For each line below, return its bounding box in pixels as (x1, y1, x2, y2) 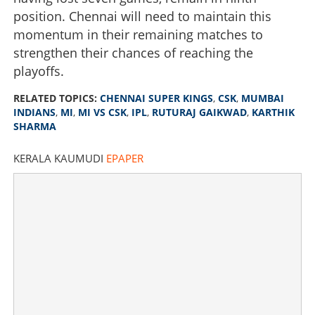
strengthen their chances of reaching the (13, 44, 253, 61)
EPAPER (106, 150, 143, 165)
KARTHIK (252, 105, 295, 119)
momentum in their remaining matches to (13, 25, 263, 43)
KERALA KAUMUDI (13, 150, 106, 165)
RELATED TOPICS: (13, 91, 100, 105)
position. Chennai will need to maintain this (13, 7, 271, 25)
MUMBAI (241, 91, 284, 105)
